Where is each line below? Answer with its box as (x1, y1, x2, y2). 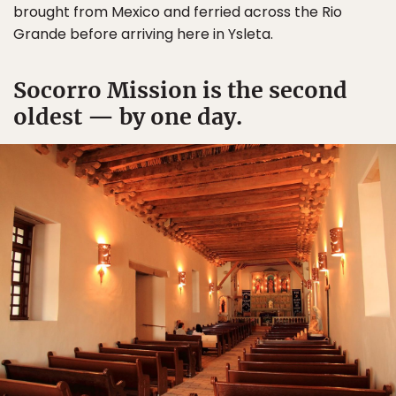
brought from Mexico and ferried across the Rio (13, 2, 342, 23)
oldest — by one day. (13, 103, 242, 132)
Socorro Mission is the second (13, 76, 347, 105)
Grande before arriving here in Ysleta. (13, 24, 273, 45)
